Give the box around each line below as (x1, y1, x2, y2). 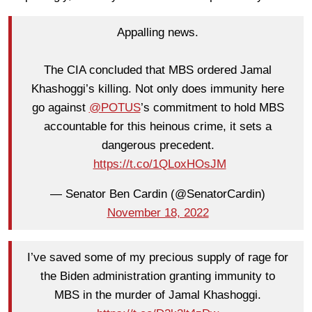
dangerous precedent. (101, 139, 214, 153)
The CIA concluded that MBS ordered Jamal (44, 63, 272, 77)
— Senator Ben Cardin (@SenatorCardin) (50, 187, 265, 201)
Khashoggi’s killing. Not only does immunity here (31, 82, 284, 96)
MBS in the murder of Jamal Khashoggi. (54, 288, 261, 302)
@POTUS (88, 101, 141, 115)
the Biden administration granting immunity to (40, 270, 275, 283)
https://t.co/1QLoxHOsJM (93, 157, 226, 171)
